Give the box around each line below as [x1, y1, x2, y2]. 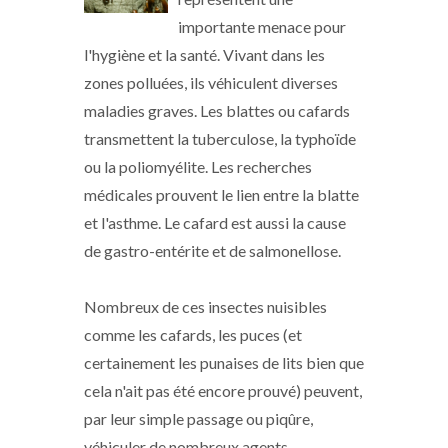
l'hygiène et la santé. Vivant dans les [84, 45, 325, 64]
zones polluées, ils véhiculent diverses [84, 73, 338, 92]
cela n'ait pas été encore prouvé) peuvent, [84, 381, 362, 400]
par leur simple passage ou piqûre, [84, 409, 313, 428]
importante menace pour [178, 17, 346, 36]
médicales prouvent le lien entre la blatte [84, 185, 359, 204]
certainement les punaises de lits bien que [84, 353, 364, 372]
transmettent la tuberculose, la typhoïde [84, 129, 356, 148]
